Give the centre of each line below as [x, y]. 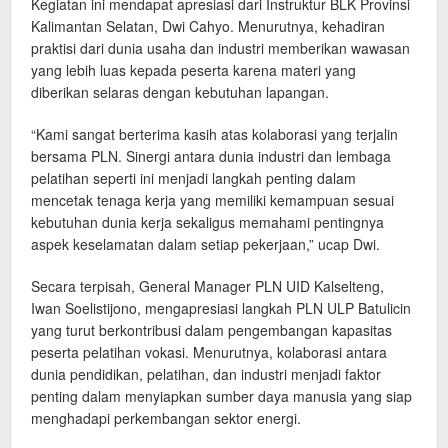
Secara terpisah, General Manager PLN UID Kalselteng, [207, 285]
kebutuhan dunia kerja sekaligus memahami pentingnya [207, 221]
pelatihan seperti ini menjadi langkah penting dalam [193, 177]
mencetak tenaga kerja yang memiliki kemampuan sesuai [212, 199]
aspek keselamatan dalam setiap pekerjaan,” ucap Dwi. [205, 243]
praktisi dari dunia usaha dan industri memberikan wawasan [220, 47]
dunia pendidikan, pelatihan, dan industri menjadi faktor [206, 373]
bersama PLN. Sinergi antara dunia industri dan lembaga [211, 155]
